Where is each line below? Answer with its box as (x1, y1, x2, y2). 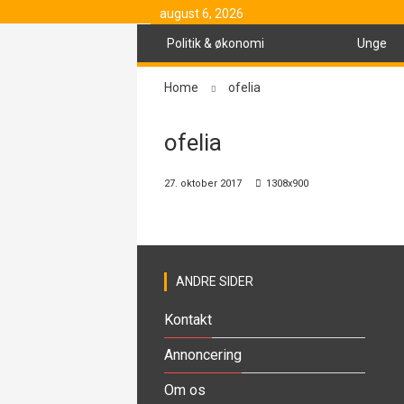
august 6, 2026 (160, 6, 243, 21)
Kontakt (164, 310, 212, 328)
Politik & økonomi (166, 36, 264, 50)
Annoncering (164, 345, 242, 363)
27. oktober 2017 (164, 177, 242, 189)
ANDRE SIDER (176, 273, 253, 289)
